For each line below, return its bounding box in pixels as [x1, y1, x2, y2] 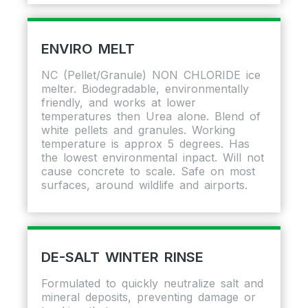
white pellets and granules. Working [41, 122, 235, 137]
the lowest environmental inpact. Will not [41, 150, 264, 164]
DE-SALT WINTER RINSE [41, 248, 203, 265]
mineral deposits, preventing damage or [41, 289, 256, 304]
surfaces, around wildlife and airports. [41, 177, 247, 192]
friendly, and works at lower [41, 95, 196, 109]
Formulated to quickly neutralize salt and [41, 276, 263, 290]
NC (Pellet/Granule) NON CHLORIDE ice [41, 67, 261, 82]
